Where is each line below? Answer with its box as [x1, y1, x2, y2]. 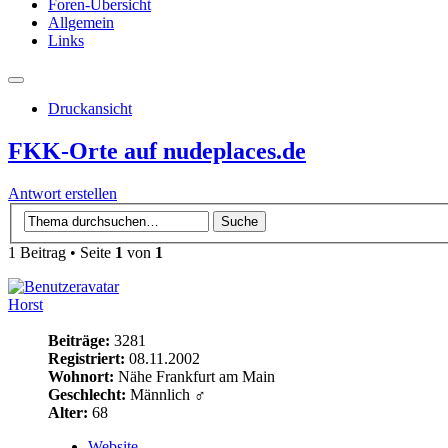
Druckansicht [48, 100, 132, 118]
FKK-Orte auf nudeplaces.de [8, 138, 306, 165]
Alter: [48, 403, 88, 421]
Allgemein [48, 14, 114, 32]
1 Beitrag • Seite [8, 243, 115, 261]
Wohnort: [48, 367, 114, 385]
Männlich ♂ [126, 385, 206, 403]
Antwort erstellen [8, 185, 117, 203]
